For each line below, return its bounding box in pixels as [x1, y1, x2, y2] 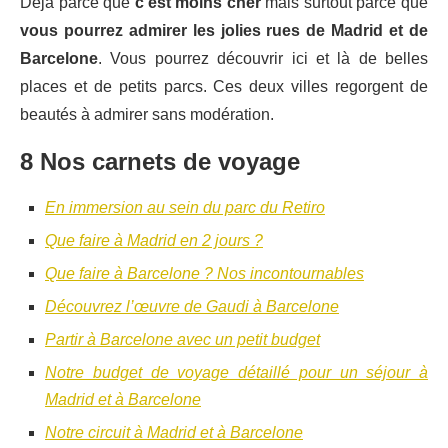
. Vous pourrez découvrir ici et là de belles [98, 50, 428, 68]
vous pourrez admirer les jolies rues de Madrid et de [20, 22, 428, 40]
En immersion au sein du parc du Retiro [45, 199, 325, 217]
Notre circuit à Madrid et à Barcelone [45, 424, 303, 442]
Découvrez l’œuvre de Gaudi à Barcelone [45, 298, 339, 316]
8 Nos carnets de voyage [20, 148, 300, 176]
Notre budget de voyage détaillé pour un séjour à [45, 364, 428, 382]
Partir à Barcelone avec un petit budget [45, 331, 320, 349]
